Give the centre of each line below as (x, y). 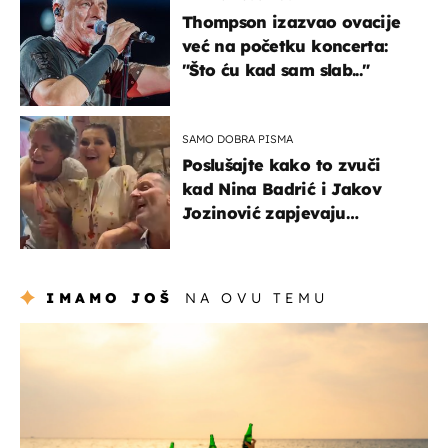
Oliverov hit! (233, 236)
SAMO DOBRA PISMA (237, 138)
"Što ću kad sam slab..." (276, 69)
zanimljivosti (68, 332)
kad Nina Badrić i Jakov (281, 188)
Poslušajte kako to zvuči (281, 164)
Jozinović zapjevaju (264, 212)
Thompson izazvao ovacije (291, 21)
